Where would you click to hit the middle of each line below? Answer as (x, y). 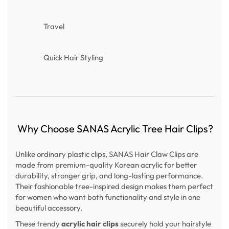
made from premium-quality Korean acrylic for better (106, 165)
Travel (54, 26)
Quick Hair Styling (73, 57)
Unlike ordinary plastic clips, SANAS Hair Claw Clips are (107, 154)
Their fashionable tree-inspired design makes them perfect (114, 187)
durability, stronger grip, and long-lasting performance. (109, 176)
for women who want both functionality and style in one (108, 197)
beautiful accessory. (49, 208)
